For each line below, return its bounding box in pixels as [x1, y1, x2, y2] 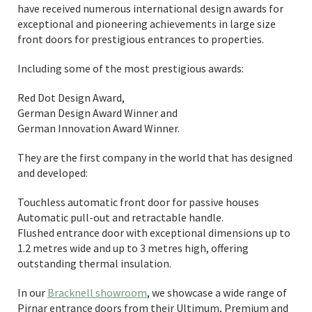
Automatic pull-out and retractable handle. [17, 210, 224, 224]
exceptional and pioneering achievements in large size [17, 17, 276, 31]
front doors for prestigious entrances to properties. [17, 32, 264, 46]
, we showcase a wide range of [147, 286, 287, 299]
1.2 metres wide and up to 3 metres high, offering [17, 241, 249, 255]
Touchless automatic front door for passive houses [17, 195, 259, 209]
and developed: [17, 166, 88, 180]
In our [17, 286, 47, 299]
